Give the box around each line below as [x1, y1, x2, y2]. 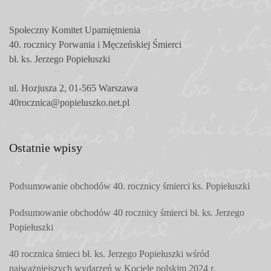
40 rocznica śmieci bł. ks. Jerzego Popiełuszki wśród [9, 248, 209, 259]
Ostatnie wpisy [9, 140, 82, 154]
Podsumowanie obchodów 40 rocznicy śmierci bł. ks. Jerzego [9, 207, 244, 218]
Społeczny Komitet [9, 24, 82, 35]
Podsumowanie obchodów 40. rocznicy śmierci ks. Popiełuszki [9, 180, 250, 191]
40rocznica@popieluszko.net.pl [9, 97, 129, 108]
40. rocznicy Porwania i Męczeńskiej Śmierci [9, 39, 181, 50]
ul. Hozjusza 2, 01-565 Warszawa [9, 82, 138, 93]
